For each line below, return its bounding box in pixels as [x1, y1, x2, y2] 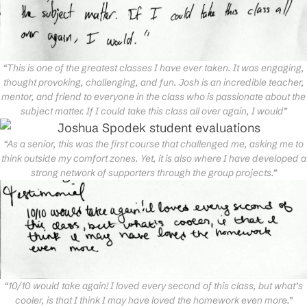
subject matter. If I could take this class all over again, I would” [20, 105, 287, 118]
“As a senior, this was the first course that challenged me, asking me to [3, 138, 304, 151]
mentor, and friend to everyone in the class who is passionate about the [1, 90, 306, 103]
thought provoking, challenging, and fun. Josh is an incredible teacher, [3, 76, 304, 89]
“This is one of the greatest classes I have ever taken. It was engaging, [3, 62, 304, 75]
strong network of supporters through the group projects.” [30, 167, 277, 180]
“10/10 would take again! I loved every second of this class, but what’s [4, 279, 303, 292]
